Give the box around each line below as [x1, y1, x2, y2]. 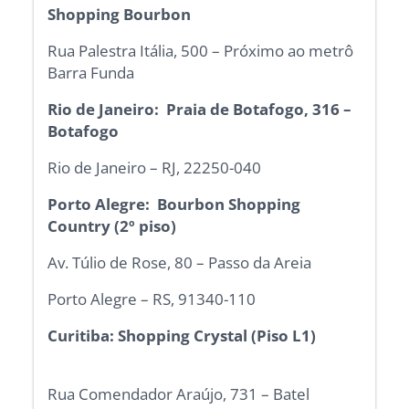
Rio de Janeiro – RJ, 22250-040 [47, 156, 262, 178]
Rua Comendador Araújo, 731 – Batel [47, 383, 310, 404]
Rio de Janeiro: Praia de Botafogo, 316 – [47, 98, 352, 120]
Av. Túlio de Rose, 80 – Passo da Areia [47, 251, 312, 273]
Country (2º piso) [47, 215, 177, 236]
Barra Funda [47, 61, 135, 83]
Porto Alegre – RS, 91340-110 [47, 288, 257, 309]
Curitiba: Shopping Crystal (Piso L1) [47, 324, 317, 346]
